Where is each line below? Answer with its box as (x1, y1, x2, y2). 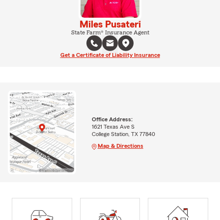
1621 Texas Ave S (91, 123, 135, 130)
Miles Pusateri (79, 20, 141, 29)
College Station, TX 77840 (91, 131, 155, 137)
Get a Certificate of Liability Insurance (60, 52, 160, 58)
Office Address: (91, 116, 133, 122)
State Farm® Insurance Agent (71, 29, 149, 35)
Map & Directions (97, 142, 143, 149)
